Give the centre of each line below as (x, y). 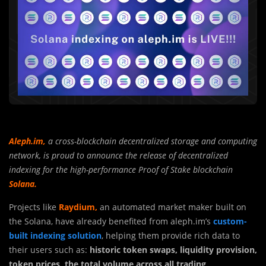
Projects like (34, 207)
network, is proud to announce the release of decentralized (118, 155)
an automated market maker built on (172, 207)
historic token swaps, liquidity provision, (173, 250)
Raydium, (78, 207)
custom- (230, 221)
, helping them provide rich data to (171, 235)
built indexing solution (55, 235)
